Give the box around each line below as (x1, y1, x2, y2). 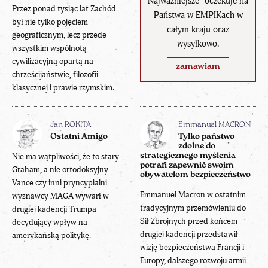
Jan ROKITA (50, 121, 91, 129)
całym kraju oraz (167, 24, 229, 36)
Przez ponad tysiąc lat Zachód (12, 3, 116, 14)
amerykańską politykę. (12, 230, 91, 240)
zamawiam (176, 62, 220, 72)
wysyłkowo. (177, 38, 219, 50)
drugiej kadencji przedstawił (140, 229, 238, 239)
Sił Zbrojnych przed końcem (140, 215, 237, 226)
